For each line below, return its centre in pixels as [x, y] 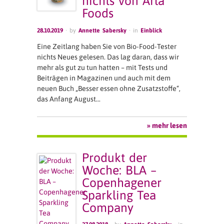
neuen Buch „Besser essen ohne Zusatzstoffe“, [109, 88]
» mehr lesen [167, 126]
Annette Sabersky [102, 30]
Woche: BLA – [119, 170]
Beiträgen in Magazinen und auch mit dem [104, 78]
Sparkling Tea [119, 195]
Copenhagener [122, 182]
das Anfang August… [69, 99]
